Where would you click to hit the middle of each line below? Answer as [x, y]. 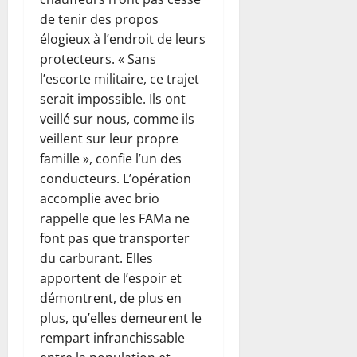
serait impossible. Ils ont [113, 98]
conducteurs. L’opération [116, 178]
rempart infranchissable [112, 337]
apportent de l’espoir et [111, 278]
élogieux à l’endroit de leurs [123, 39]
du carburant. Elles [96, 258]
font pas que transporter [115, 238]
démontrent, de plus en [111, 298]
